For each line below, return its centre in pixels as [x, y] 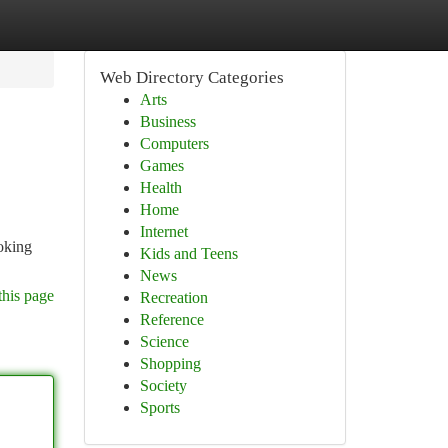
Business [167, 121]
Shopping [170, 363]
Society [163, 385]
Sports [159, 407]
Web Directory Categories [191, 77]
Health [160, 187]
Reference [171, 319]
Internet [163, 231]
